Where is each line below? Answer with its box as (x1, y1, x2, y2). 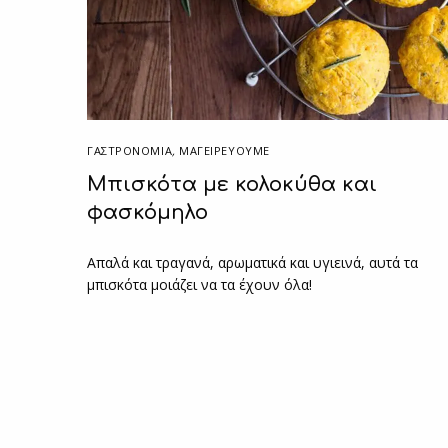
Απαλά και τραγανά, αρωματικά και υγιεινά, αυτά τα (87, 252, 419, 272)
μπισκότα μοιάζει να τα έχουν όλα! (87, 274, 313, 294)
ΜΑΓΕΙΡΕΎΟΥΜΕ (179, 142, 270, 158)
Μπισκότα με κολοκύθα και (87, 172, 377, 196)
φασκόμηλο (87, 200, 208, 224)
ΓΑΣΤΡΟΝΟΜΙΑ (87, 142, 173, 158)
